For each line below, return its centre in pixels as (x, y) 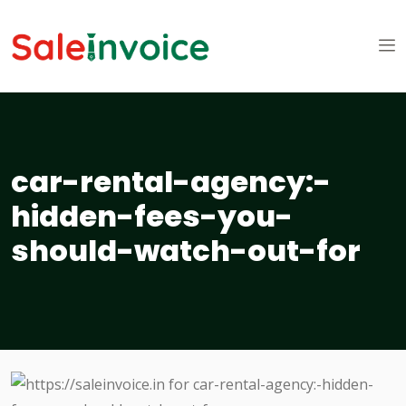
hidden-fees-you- (152, 217)
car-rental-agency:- (171, 182)
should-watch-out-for (186, 251)
